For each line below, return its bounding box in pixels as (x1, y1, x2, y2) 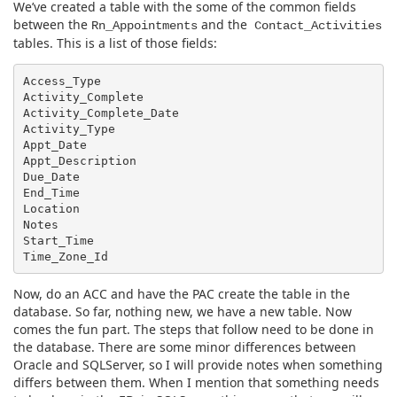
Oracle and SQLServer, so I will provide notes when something (13, 355, 383, 373)
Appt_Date (22, 137, 87, 152)
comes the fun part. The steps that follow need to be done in (13, 320, 374, 338)
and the (198, 16, 247, 34)
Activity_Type (22, 121, 115, 136)
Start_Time (22, 233, 94, 247)
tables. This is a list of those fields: (13, 35, 217, 52)
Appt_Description (22, 153, 136, 167)
